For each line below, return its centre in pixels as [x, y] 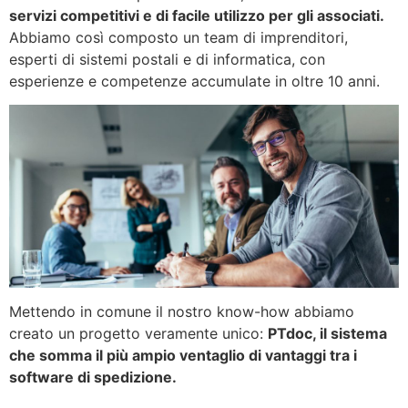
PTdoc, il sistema [327, 334]
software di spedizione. [93, 377]
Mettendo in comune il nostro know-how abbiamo [182, 312]
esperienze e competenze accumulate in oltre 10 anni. [194, 81]
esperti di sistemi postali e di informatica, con [167, 59]
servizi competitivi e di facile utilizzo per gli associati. [197, 15]
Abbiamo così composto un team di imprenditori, [178, 37]
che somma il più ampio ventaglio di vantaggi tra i [183, 356]
